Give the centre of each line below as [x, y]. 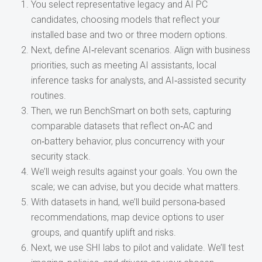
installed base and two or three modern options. [129, 35]
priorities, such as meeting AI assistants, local [123, 65]
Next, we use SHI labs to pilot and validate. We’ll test [137, 248]
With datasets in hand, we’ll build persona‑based [128, 202]
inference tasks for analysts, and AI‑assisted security [138, 80]
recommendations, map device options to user [127, 217]
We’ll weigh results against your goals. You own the [134, 172]
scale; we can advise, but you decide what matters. [135, 187]
